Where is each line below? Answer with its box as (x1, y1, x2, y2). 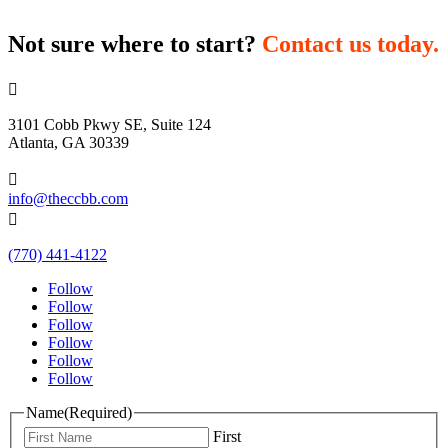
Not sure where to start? (8, 30, 262, 57)
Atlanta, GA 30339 (8, 133, 129, 151)
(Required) (64, 403, 132, 421)
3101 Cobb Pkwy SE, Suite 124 (8, 115, 211, 133)
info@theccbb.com (8, 189, 128, 207)
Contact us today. (262, 30, 439, 57)
